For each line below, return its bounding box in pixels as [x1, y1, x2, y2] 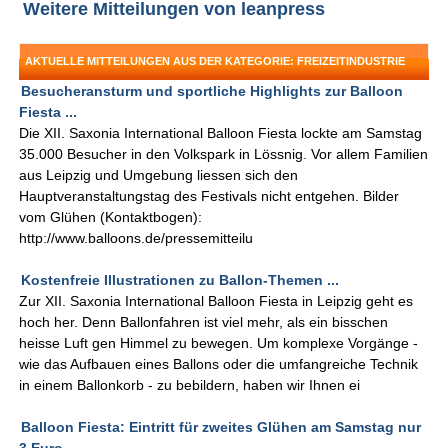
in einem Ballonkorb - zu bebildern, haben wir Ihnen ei [19, 377, 361, 394]
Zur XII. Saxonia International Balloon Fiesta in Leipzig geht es [19, 293, 414, 310]
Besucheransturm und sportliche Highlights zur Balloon [21, 83, 404, 100]
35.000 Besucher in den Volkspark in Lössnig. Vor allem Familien [19, 146, 429, 163]
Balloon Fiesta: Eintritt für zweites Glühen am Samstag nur [21, 419, 422, 436]
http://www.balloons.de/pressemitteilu [19, 230, 254, 247]
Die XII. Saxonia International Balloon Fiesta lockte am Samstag [19, 125, 423, 142]
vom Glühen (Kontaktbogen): [19, 209, 203, 226]
